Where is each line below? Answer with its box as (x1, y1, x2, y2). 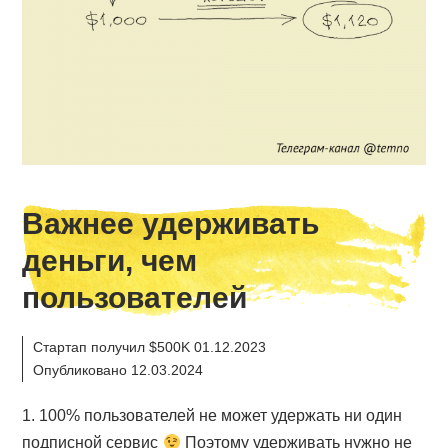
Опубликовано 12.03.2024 (33, 362, 204, 379)
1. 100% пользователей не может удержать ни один (22, 407, 403, 425)
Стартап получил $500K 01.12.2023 (33, 339, 267, 356)
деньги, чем (22, 244, 198, 278)
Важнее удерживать (22, 207, 320, 241)
